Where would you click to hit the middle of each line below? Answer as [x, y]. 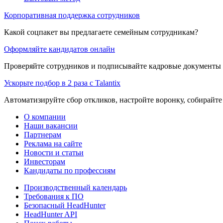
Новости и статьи [54, 152]
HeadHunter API [51, 214]
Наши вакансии [51, 125]
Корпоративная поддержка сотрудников [72, 15]
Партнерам [43, 134]
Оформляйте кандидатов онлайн [59, 49]
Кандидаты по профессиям [70, 170]
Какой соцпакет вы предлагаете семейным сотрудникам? [101, 32]
